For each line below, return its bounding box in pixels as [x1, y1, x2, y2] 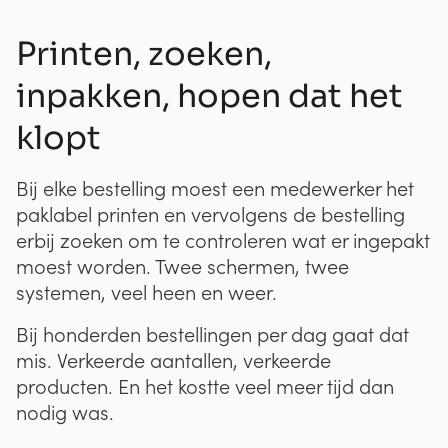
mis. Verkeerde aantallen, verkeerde [16, 346, 331, 373]
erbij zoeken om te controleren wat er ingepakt [16, 226, 430, 253]
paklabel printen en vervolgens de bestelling [16, 200, 405, 227]
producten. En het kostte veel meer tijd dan [16, 372, 394, 399]
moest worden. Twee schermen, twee [16, 252, 349, 279]
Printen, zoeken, [16, 33, 272, 74]
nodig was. [16, 398, 114, 425]
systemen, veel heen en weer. [16, 278, 277, 305]
